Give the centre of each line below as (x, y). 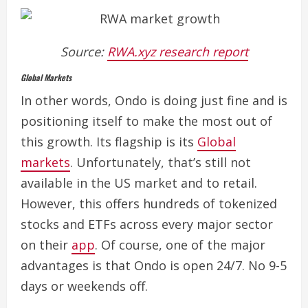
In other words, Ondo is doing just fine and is (154, 101)
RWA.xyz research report (177, 52)
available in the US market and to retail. (139, 183)
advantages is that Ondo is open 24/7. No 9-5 (154, 266)
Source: (84, 52)
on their (46, 245)
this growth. (58, 142)
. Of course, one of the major (180, 245)
